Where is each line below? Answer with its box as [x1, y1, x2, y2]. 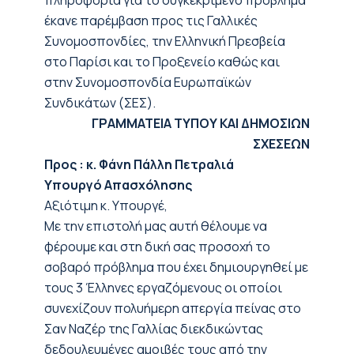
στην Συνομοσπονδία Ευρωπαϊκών [44, 73, 251, 91]
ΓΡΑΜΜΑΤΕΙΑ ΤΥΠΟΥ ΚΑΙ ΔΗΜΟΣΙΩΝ [92, 115, 310, 132]
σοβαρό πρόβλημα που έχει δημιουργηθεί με [44, 258, 308, 276]
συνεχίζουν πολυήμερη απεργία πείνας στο [44, 299, 301, 317]
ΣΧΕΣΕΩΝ [253, 135, 310, 153]
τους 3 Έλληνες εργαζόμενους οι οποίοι [44, 279, 282, 296]
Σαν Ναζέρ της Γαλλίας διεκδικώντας [44, 320, 263, 337]
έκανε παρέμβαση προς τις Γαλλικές [44, 12, 258, 29]
